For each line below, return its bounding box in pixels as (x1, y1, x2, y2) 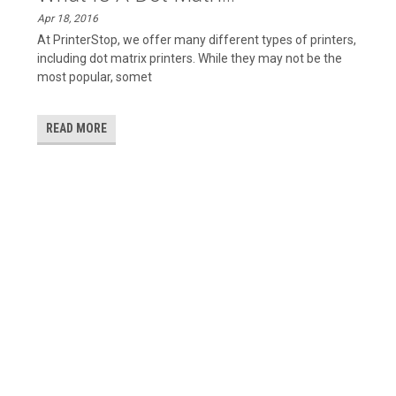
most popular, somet (37, 70, 153, 84)
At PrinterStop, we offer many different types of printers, (37, 33, 357, 47)
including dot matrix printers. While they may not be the (37, 51, 343, 65)
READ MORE (46, 121, 108, 135)
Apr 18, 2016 (37, 12, 99, 25)
